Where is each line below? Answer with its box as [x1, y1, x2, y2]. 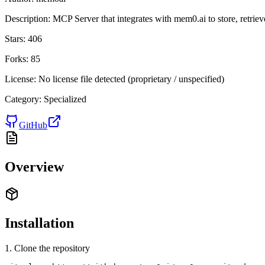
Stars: [5, 33, 25, 44]
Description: [5, 13, 50, 24]
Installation [5, 215, 74, 231]
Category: [5, 93, 41, 104]
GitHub [19, 119, 47, 130]
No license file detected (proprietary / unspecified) [38, 73, 224, 84]
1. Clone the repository [5, 243, 90, 253]
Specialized [44, 93, 86, 104]
